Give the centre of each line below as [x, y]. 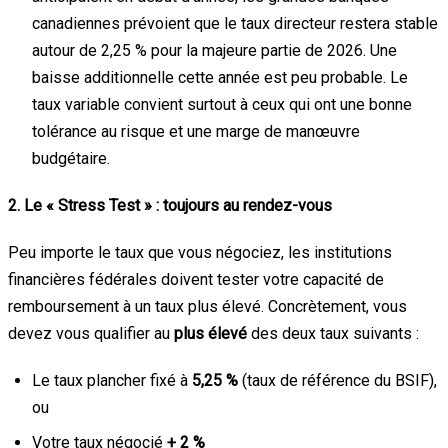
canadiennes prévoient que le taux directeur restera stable [235, 23]
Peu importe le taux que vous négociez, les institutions [200, 252]
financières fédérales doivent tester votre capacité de [196, 279]
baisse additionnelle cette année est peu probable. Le [220, 77]
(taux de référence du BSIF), [337, 380]
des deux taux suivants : [333, 333]
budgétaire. [71, 158]
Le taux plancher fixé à [112, 380]
